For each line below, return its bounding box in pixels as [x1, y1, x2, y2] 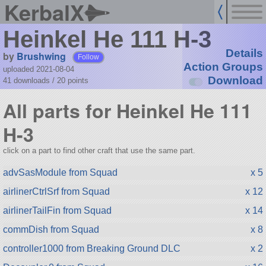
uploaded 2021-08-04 [2, 64, 74, 74]
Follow [78, 53, 100, 61]
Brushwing [16, 49, 66, 63]
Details [225, 47, 263, 60]
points [67, 75, 88, 85]
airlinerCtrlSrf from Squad [2, 186, 110, 197]
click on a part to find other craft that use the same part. [2, 145, 195, 155]
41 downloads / [2, 75, 57, 85]
